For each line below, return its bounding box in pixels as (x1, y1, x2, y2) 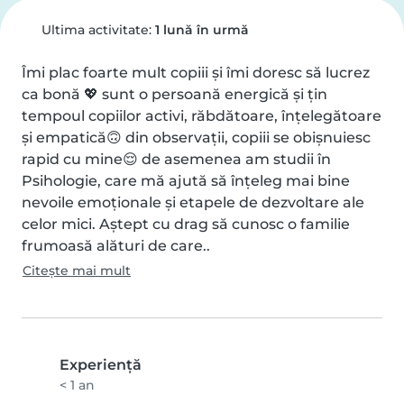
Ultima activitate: (37, 22, 155, 38)
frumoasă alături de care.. (22, 237, 210, 254)
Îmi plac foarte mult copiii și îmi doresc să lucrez (22, 64, 370, 81)
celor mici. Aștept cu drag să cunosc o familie (22, 216, 350, 233)
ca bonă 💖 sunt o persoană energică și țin (22, 86, 327, 103)
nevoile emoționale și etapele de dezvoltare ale (22, 194, 364, 211)
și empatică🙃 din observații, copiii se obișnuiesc (22, 129, 371, 146)
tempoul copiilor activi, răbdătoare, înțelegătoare (22, 107, 381, 124)
